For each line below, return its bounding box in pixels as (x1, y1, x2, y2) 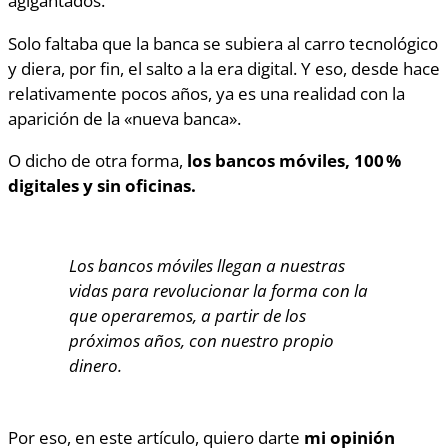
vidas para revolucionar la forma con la (68, 278, 368, 303)
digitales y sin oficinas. (8, 173, 196, 197)
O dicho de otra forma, (8, 148, 187, 172)
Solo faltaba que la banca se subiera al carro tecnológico (8, 30, 438, 55)
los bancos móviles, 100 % (187, 148, 401, 172)
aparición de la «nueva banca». (8, 105, 241, 130)
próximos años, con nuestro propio (68, 328, 334, 353)
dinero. (68, 353, 122, 378)
